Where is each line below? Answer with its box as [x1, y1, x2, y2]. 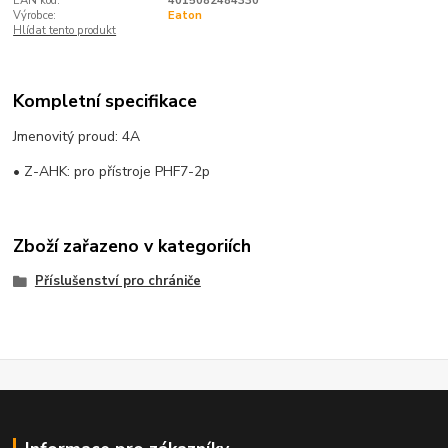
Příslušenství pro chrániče [34, 271, 201, 290]
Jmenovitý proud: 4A [13, 127, 141, 147]
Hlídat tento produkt [13, 22, 117, 38]
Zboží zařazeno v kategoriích [13, 233, 252, 258]
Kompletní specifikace [13, 89, 198, 114]
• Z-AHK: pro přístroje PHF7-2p [13, 162, 211, 182]
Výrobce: [13, 7, 57, 23]
